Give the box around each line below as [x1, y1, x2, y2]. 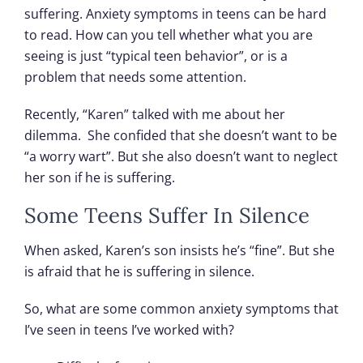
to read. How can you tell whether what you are [24, 26, 313, 45]
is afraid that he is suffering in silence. [24, 262, 254, 280]
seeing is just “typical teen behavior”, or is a [24, 47, 288, 66]
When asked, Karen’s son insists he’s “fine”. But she [24, 241, 335, 259]
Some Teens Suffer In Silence [24, 202, 310, 229]
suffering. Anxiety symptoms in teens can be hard [24, 5, 327, 23]
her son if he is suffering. [24, 169, 175, 187]
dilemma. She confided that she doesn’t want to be [24, 126, 337, 145]
